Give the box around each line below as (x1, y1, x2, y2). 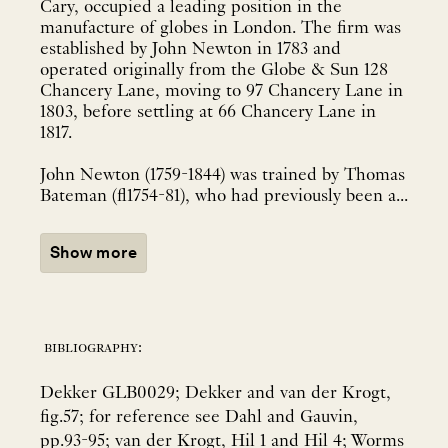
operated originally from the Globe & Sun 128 (40, 61, 388, 81)
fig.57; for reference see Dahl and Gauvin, (40, 408, 358, 427)
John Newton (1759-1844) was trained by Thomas (40, 166, 405, 186)
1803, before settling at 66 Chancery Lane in (40, 103, 376, 123)
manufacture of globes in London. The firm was (40, 19, 401, 39)
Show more (50, 243, 138, 263)
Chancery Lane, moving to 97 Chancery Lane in (40, 82, 403, 102)
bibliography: (44, 339, 142, 358)
